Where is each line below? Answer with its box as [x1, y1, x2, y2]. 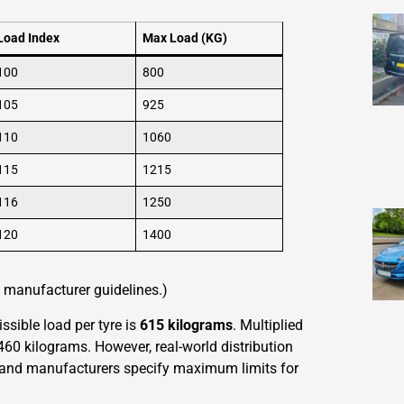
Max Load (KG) [142, 31, 228, 47]
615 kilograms [140, 316, 233, 334]
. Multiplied [233, 316, 303, 334]
